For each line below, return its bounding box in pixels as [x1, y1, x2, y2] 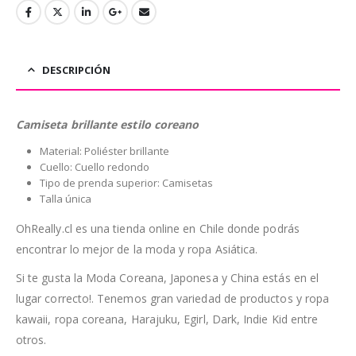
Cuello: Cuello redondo [39, 159, 149, 174]
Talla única [39, 191, 91, 206]
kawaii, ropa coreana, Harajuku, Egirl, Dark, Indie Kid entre [16, 311, 319, 327]
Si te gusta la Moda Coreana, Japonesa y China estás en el [16, 269, 319, 285]
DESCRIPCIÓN [42, 62, 110, 77]
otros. [16, 331, 47, 347]
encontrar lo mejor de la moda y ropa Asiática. [16, 241, 258, 257]
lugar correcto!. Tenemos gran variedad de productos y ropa [16, 290, 330, 306]
